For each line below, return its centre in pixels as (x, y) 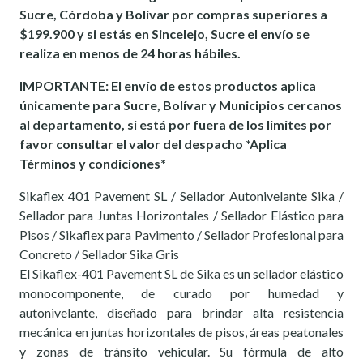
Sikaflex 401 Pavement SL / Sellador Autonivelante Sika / (181, 195)
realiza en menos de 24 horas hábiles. (130, 53)
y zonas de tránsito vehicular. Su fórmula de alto (181, 351)
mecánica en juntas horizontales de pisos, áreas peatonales (181, 331)
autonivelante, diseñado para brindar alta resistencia (181, 312)
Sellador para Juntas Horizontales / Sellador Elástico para (181, 215)
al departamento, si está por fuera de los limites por (175, 124)
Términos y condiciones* (93, 163)
